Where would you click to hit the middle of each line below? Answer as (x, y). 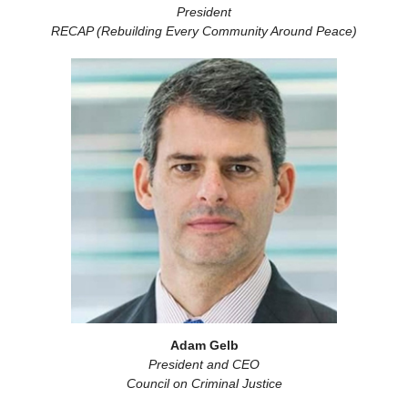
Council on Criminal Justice (204, 383)
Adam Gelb (204, 345)
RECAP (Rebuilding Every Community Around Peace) (204, 31)
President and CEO (204, 364)
